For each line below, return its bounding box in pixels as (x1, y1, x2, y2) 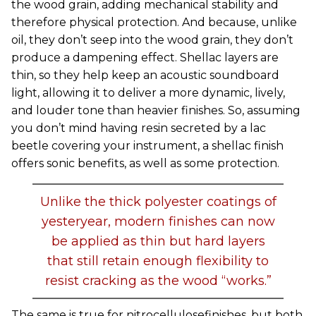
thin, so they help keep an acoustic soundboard (11, 68, 279, 82)
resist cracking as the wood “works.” (44, 273, 272, 288)
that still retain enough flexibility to (47, 253, 269, 269)
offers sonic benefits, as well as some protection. (11, 157, 279, 170)
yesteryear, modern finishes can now (41, 214, 275, 229)
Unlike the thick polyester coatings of (39, 194, 276, 209)
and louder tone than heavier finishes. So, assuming (11, 104, 300, 117)
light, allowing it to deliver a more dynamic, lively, (11, 86, 285, 99)
